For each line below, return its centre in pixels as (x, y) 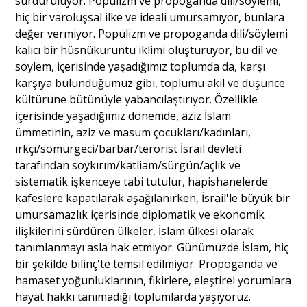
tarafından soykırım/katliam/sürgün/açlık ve (128, 165)
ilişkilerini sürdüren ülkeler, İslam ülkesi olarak (135, 231)
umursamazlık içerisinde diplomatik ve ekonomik (140, 215)
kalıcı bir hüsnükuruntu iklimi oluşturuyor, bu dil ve (147, 50)
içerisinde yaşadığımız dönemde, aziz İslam (123, 116)
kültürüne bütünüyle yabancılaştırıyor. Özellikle (137, 100)
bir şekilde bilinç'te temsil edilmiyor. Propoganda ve (147, 264)
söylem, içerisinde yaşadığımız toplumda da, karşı (140, 67)
